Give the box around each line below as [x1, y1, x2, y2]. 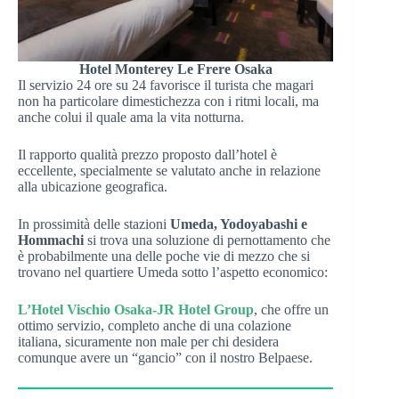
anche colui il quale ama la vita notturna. [18, 109, 244, 125]
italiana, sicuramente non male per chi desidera [18, 333, 279, 349]
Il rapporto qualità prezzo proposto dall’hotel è [18, 146, 277, 162]
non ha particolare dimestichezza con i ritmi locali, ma [18, 93, 319, 109]
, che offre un [254, 301, 329, 317]
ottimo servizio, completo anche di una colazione [18, 317, 291, 333]
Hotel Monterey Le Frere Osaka [78, 61, 273, 77]
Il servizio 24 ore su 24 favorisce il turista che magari [18, 77, 313, 93]
